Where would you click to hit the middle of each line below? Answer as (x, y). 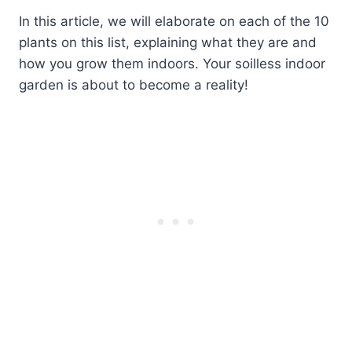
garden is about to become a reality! (134, 85)
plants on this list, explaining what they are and (168, 43)
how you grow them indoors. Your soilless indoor (172, 64)
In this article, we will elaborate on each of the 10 (174, 22)
